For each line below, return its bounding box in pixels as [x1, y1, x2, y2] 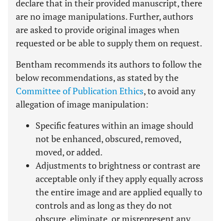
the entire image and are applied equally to [36, 186, 202, 198]
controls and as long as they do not [36, 199, 172, 211]
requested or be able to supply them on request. [16, 37, 202, 49]
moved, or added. [36, 146, 103, 158]
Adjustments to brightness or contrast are [36, 159, 200, 171]
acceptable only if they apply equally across [36, 173, 203, 184]
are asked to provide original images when [16, 24, 180, 36]
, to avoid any [144, 85, 195, 97]
